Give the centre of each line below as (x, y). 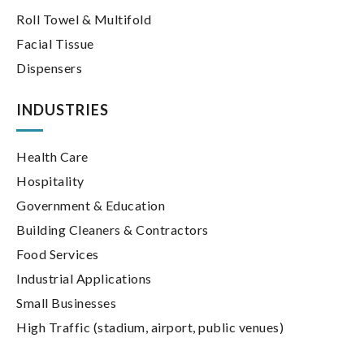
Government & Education (91, 206)
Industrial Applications (84, 279)
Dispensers (49, 68)
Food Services (58, 254)
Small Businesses (66, 303)
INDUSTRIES (63, 110)
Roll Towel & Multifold (84, 19)
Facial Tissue (55, 44)
